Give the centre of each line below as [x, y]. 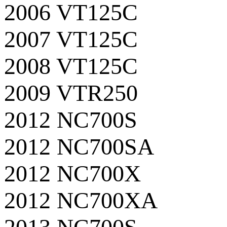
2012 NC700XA [81, 200]
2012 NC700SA [79, 146]
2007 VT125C [71, 39]
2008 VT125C [71, 66]
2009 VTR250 [71, 93]
